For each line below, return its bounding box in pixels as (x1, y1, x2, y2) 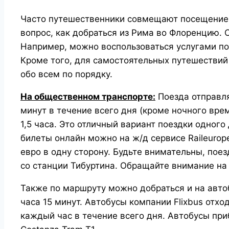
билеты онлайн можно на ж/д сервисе (20, 132, 186, 143)
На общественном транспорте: (20, 91, 155, 102)
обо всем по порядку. (20, 68, 112, 79)
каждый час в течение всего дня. (20, 210, 168, 221)
